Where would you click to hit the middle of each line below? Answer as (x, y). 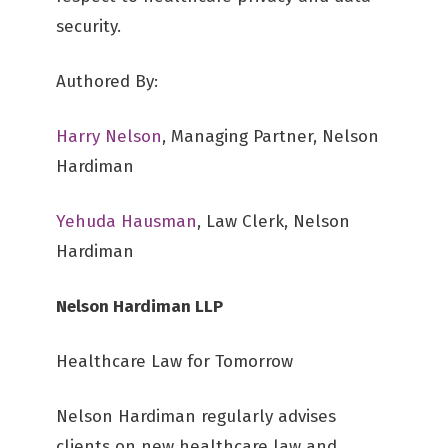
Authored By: (107, 81)
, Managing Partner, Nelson (270, 136)
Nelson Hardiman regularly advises (196, 416)
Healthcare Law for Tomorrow (174, 361)
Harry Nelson (109, 136)
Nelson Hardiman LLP (139, 306)
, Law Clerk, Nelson (273, 221)
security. (88, 26)
